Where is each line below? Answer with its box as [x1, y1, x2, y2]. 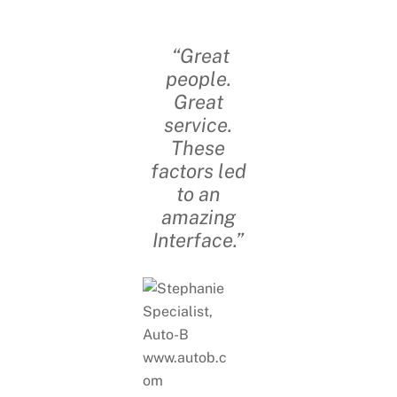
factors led [150, 159, 246, 183]
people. [165, 66, 231, 90]
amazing [160, 205, 236, 229]
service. [164, 113, 233, 136]
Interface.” [152, 228, 245, 252]
